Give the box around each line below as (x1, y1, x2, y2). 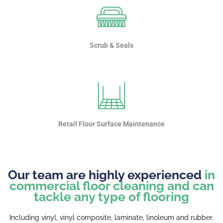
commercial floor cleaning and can (9, 178, 214, 193)
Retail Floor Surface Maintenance (58, 119, 165, 128)
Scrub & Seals (90, 41, 133, 49)
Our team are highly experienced (8, 167, 205, 182)
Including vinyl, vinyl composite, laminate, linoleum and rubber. (9, 213, 214, 222)
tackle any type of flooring (34, 189, 189, 204)
